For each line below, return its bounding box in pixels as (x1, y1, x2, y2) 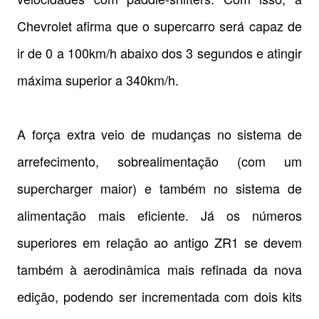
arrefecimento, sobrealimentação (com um (17, 151, 302, 170)
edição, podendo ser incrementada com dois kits (17, 286, 302, 305)
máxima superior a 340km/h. (17, 70, 179, 89)
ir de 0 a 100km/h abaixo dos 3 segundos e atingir (17, 43, 302, 62)
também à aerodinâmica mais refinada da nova (17, 259, 302, 278)
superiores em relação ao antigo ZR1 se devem (17, 232, 302, 251)
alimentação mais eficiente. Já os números (17, 205, 302, 224)
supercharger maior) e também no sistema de (17, 178, 302, 197)
